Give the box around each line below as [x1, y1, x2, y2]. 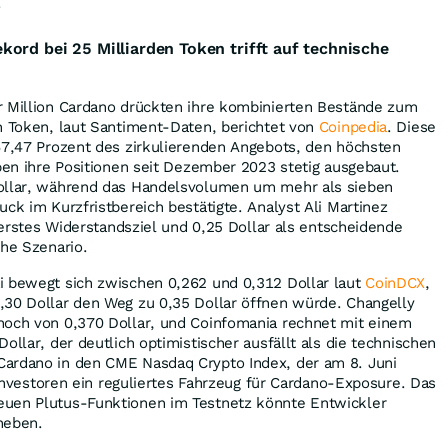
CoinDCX [365, 273, 426, 292]
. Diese [387, 117, 436, 136]
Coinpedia [318, 117, 388, 136]
